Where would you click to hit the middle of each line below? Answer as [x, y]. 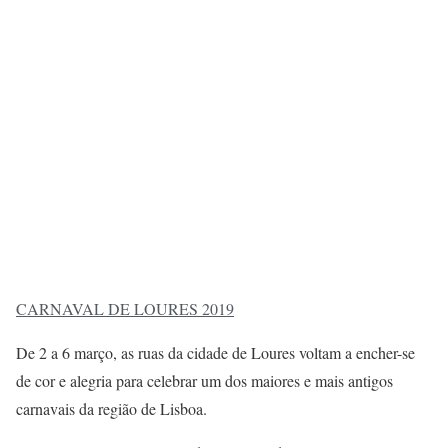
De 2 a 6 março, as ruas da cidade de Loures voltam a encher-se [215, 353]
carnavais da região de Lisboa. [111, 409]
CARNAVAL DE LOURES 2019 [125, 309]
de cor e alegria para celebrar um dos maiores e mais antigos [204, 381]
